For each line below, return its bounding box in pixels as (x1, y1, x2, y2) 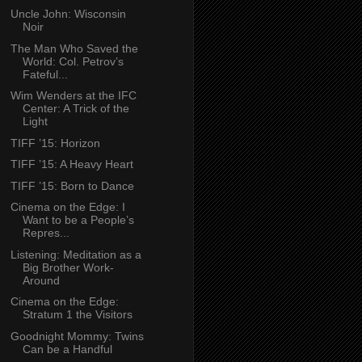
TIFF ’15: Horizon (10, 136, 100, 149)
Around (22, 273, 60, 287)
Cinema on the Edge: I (10, 200, 125, 214)
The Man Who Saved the (10, 41, 138, 55)
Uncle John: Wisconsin (10, 7, 126, 21)
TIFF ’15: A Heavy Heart (10, 158, 133, 171)
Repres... (22, 226, 69, 240)
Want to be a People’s (22, 213, 134, 227)
